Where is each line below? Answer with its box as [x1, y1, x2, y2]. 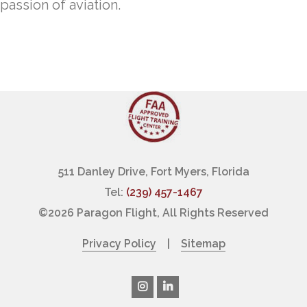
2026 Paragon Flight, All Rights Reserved [48, 206, 269, 220]
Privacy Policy [82, 237, 156, 251]
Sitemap [180, 237, 225, 251]
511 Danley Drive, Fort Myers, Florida [58, 165, 249, 179]
